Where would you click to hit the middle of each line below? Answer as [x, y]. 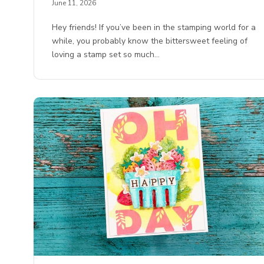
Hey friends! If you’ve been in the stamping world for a [154, 27]
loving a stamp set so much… [106, 54]
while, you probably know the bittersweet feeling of [150, 41]
